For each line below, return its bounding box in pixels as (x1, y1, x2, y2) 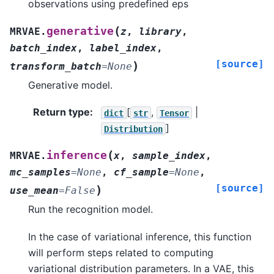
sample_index (132, 150, 206, 162)
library (139, 25, 182, 37)
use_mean (10, 185, 59, 197)
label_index (89, 42, 157, 54)
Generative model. (28, 78, 113, 91)
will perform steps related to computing (28, 246, 213, 259)
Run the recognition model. (28, 203, 153, 216)
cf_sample (114, 166, 169, 179)
